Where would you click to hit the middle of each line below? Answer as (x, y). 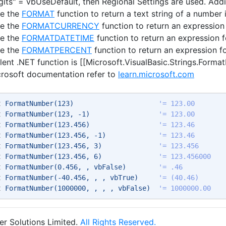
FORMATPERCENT (57, 50)
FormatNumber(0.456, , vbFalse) (80, 167)
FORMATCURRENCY (61, 26)
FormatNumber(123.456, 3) (80, 146)
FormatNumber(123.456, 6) (80, 156)
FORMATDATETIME (58, 38)
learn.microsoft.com (156, 74)
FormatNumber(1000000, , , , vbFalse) (80, 188)
